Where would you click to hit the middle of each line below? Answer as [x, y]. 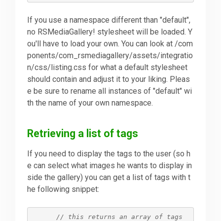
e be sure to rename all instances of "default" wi [110, 91]
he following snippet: [63, 189]
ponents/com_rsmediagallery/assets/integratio [110, 55]
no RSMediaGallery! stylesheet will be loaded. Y [110, 32]
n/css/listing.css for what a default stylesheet [108, 67]
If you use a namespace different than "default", [109, 20]
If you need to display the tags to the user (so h [109, 153]
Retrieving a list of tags [83, 133]
